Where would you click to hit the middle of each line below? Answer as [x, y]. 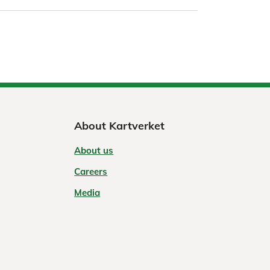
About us [94, 151]
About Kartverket [120, 126]
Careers [91, 172]
